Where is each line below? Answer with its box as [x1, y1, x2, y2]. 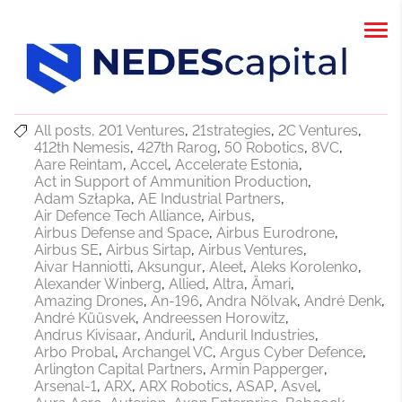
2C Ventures [278, 122, 358, 140]
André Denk [304, 293, 381, 310]
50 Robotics [224, 139, 304, 157]
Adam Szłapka [34, 190, 131, 208]
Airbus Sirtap [106, 241, 191, 259]
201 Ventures [99, 122, 185, 140]
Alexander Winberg [34, 275, 162, 293]
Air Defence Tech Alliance [34, 207, 201, 225]
